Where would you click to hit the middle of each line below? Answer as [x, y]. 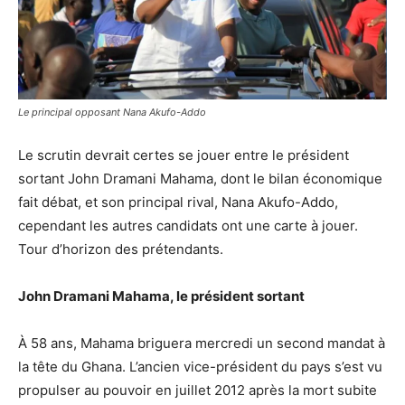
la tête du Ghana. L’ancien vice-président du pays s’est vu [200, 366]
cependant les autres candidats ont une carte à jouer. [188, 225]
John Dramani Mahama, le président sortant [161, 296]
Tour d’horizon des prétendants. [121, 249]
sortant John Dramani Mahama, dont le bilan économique [200, 178]
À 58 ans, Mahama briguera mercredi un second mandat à [202, 343]
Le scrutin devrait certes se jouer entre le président [184, 155]
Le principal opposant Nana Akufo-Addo [112, 112]
